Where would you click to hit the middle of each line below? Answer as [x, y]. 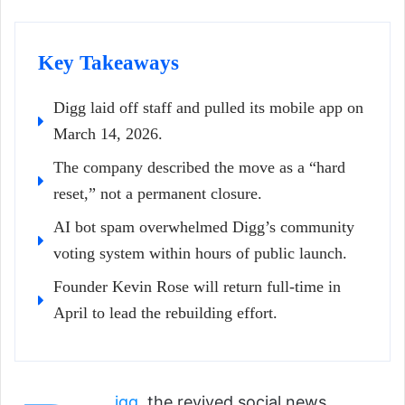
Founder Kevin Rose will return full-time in [197, 287]
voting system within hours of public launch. [200, 254]
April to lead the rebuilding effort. [165, 313]
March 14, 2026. [108, 134]
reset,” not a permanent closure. [158, 194]
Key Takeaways [108, 63]
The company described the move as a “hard [199, 168]
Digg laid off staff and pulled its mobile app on [208, 108]
